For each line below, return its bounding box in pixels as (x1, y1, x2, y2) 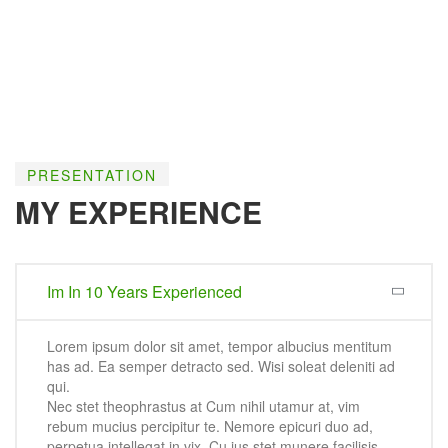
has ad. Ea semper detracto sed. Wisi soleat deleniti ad (47, 356, 395, 377)
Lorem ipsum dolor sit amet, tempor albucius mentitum (47, 336, 392, 357)
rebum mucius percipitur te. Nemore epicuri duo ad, (47, 416, 373, 437)
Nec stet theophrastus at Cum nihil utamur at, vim (47, 396, 360, 417)
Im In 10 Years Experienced (47, 280, 242, 304)
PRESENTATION (27, 165, 157, 186)
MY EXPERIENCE (15, 190, 262, 234)
